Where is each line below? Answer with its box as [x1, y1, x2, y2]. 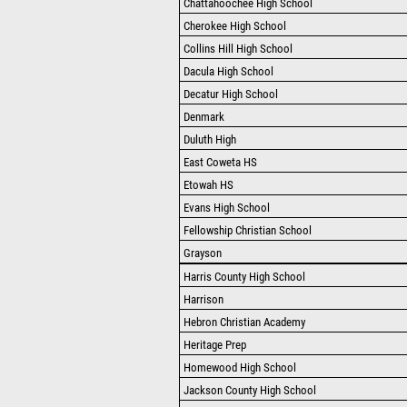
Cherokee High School [184, 19, 286, 33]
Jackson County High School [184, 383, 316, 397]
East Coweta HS [184, 155, 257, 169]
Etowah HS [184, 178, 233, 192]
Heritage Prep [184, 338, 246, 352]
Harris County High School [184, 270, 305, 283]
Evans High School [184, 201, 270, 214]
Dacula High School [184, 65, 273, 78]
